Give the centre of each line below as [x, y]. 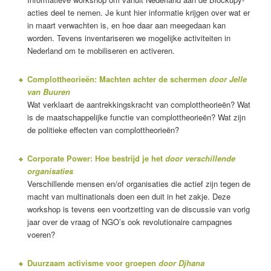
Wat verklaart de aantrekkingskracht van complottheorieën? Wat [139, 104]
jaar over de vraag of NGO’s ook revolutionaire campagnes [129, 221]
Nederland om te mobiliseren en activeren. [101, 50]
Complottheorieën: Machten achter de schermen [118, 79]
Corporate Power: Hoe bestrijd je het [96, 158]
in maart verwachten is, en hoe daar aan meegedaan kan [126, 25]
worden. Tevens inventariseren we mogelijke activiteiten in [129, 38]
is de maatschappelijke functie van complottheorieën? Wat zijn [136, 117]
